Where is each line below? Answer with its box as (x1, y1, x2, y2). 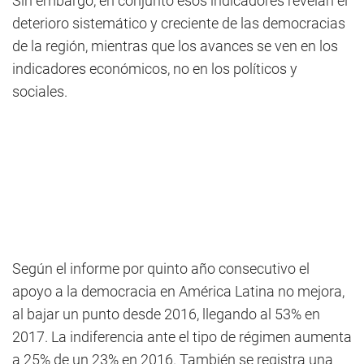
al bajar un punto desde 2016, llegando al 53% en (12, 305, 320, 323)
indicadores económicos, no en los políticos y (12, 60, 297, 77)
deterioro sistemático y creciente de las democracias (12, 15, 345, 32)
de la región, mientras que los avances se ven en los (12, 37, 338, 54)
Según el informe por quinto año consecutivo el (12, 260, 310, 277)
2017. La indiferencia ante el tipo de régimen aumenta (12, 328, 352, 345)
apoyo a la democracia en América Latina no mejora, (12, 283, 344, 300)
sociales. (12, 83, 67, 100)
